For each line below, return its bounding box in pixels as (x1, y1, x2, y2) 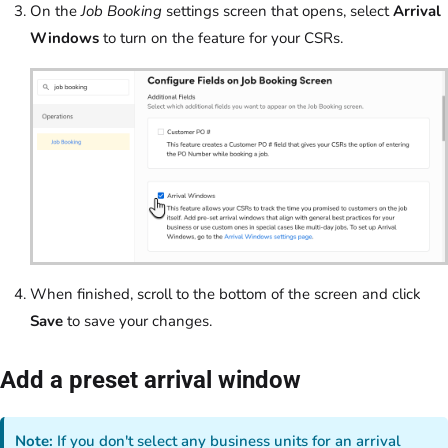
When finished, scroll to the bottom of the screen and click (30, 283, 421, 304)
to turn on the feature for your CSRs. (99, 27, 343, 48)
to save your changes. (63, 310, 212, 331)
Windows (30, 27, 99, 48)
